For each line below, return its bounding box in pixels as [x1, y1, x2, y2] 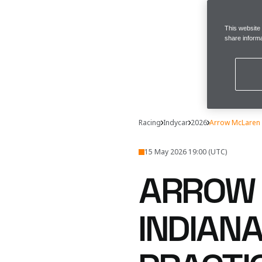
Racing [139, 118, 161, 127]
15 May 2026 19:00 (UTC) [144, 147, 227, 157]
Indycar [163, 118, 189, 127]
